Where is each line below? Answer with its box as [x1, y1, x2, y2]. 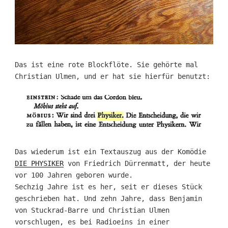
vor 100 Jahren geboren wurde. [14, 170, 133, 179]
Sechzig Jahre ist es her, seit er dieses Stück [14, 182, 202, 191]
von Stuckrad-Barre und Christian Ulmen [14, 206, 169, 214]
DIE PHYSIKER [14, 159, 64, 167]
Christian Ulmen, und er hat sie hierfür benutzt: [14, 72, 210, 80]
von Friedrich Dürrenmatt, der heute [63, 159, 210, 167]
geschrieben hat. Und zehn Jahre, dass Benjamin [14, 194, 202, 203]
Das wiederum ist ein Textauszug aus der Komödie [14, 147, 206, 156]
